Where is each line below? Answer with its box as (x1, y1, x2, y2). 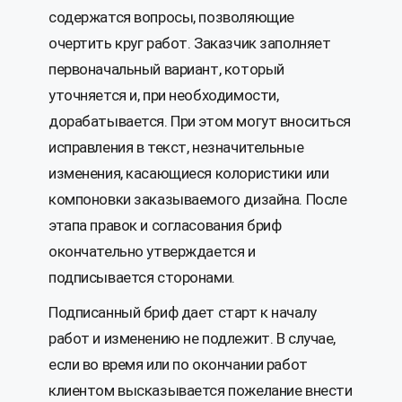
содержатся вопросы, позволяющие (48, 8, 294, 27)
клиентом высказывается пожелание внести (48, 381, 353, 400)
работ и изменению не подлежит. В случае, (48, 329, 336, 348)
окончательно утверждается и (48, 242, 256, 261)
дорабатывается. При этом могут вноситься (48, 112, 352, 131)
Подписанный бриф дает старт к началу (48, 303, 317, 322)
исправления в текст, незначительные (48, 138, 304, 157)
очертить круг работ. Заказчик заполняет (48, 34, 331, 53)
